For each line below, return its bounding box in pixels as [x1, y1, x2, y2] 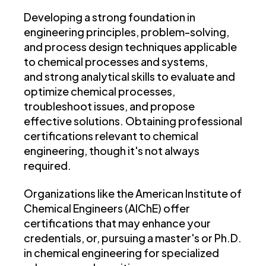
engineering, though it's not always [24, 144, 199, 158]
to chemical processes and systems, [24, 55, 208, 69]
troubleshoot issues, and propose [24, 99, 195, 113]
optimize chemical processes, [24, 84, 175, 99]
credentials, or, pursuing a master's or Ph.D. [24, 231, 242, 245]
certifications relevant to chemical [24, 129, 198, 143]
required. [24, 159, 71, 173]
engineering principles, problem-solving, [24, 25, 229, 39]
